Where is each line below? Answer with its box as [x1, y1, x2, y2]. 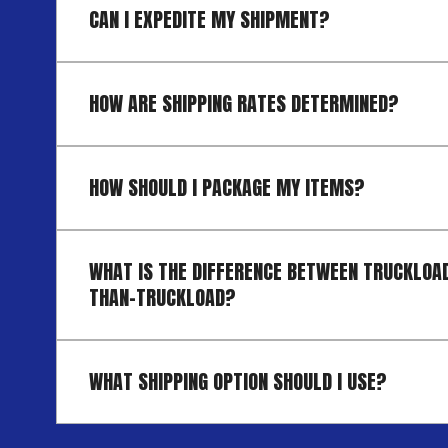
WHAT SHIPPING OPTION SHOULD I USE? [89, 365, 387, 397]
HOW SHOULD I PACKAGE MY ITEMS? [89, 171, 365, 203]
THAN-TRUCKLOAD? [89, 281, 236, 313]
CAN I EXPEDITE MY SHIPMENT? [89, 3, 330, 35]
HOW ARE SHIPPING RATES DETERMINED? [89, 87, 399, 119]
